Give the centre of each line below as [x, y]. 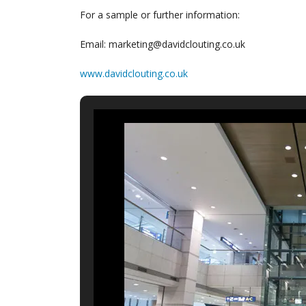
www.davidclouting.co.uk [134, 73]
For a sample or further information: [160, 14]
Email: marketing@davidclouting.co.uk [163, 44]
